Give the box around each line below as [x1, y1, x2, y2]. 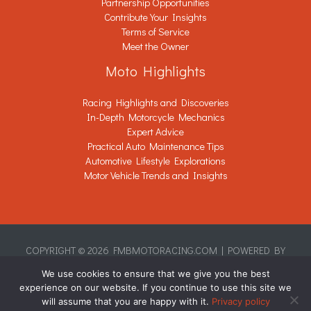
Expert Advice [127, 125, 184, 139]
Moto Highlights [106, 62, 205, 81]
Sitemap [138, 273, 173, 287]
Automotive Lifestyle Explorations [85, 154, 226, 168]
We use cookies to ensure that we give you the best [41, 268, 270, 279]
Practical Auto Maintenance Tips [87, 140, 224, 153]
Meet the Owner [122, 40, 189, 53]
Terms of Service [121, 25, 190, 39]
